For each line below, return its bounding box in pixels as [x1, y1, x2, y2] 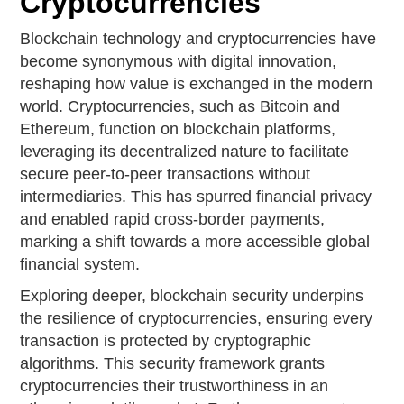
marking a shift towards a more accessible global [20, 233, 371, 252]
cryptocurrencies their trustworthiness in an [20, 377, 329, 396]
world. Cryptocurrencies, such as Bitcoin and [20, 97, 341, 116]
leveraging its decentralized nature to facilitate [20, 142, 350, 161]
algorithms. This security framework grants [20, 354, 326, 373]
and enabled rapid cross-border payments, [20, 210, 326, 229]
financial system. [20, 255, 141, 274]
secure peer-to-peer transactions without [20, 165, 311, 184]
